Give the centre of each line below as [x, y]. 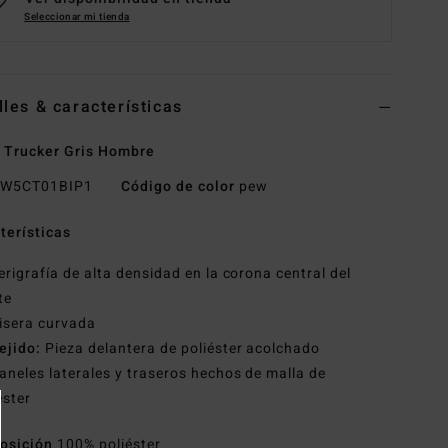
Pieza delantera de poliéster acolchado [181, 349]
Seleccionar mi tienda [77, 17]
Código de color [177, 187]
